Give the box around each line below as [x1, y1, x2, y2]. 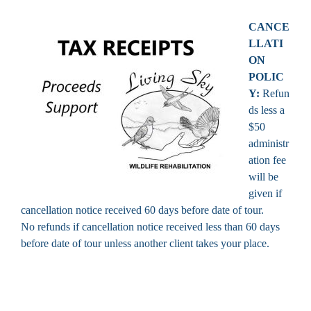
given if [249, 187, 282, 199]
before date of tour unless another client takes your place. [21, 237, 269, 249]
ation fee [249, 153, 286, 166]
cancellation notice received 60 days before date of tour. [21, 203, 264, 216]
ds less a [249, 103, 285, 116]
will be [249, 170, 278, 183]
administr [249, 137, 289, 149]
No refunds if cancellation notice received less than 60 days [21, 220, 280, 233]
